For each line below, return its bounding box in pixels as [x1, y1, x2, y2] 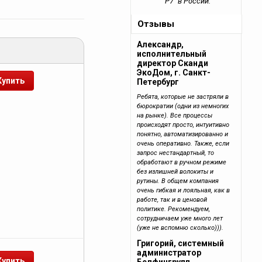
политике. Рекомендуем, [137, 205, 211, 213]
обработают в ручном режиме [137, 158, 227, 166]
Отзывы [137, 19, 175, 29]
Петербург [137, 77, 180, 87]
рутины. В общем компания [137, 177, 219, 185]
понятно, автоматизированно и [137, 130, 229, 138]
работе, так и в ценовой [137, 196, 208, 204]
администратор [137, 248, 202, 257]
